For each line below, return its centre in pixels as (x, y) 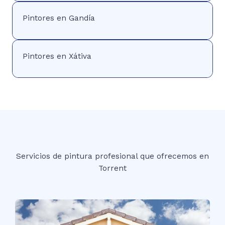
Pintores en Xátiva (57, 56)
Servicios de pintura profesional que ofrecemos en (113, 156)
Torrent (113, 168)
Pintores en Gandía (59, 18)
